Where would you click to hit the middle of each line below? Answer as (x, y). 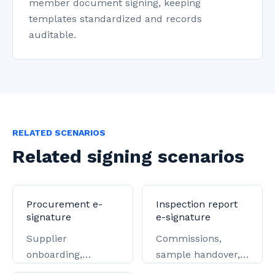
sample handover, (198, 254)
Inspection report (197, 204)
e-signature (183, 217)
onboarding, (54, 254)
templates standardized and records (115, 19)
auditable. (52, 35)
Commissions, (189, 238)
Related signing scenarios (128, 156)
